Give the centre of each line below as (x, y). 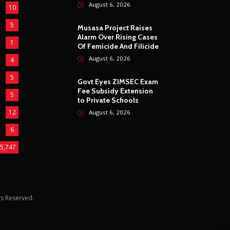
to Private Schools (108, 100)
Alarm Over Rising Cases (118, 37)
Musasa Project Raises (115, 28)
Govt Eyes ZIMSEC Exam (118, 82)
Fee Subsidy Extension (115, 91)
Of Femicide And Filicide (118, 46)
